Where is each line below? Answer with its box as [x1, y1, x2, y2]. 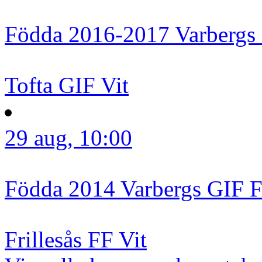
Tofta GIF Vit [5, 73, 129, 98]
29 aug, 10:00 [5, 125, 132, 150]
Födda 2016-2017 [5, 22, 170, 47]
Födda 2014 [5, 176, 115, 201]
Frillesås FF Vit [5, 227, 147, 252]
